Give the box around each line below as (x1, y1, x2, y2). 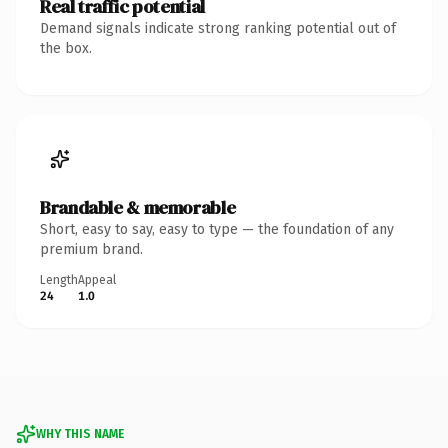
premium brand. (40, 240, 143, 258)
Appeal (78, 272, 116, 287)
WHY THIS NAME (36, 426, 124, 441)
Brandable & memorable (40, 194, 236, 220)
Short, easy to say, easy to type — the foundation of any (40, 220, 394, 238)
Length (40, 272, 78, 287)
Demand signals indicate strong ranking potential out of (40, 19, 396, 37)
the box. (40, 39, 92, 57)
